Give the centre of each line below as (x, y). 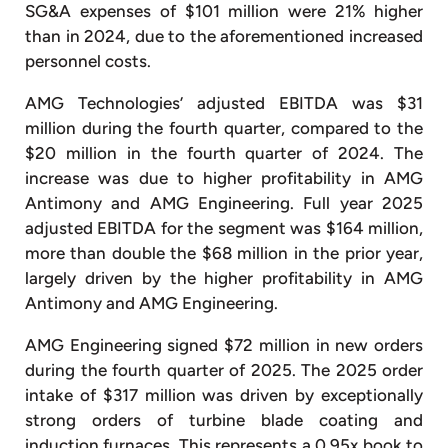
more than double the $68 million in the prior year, (224, 252)
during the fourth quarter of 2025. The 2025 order (224, 369)
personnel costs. (88, 60)
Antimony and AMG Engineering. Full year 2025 (224, 202)
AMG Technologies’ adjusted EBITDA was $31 (224, 102)
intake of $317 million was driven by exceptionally (224, 394)
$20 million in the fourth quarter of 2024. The (224, 152)
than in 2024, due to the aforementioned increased (224, 35)
